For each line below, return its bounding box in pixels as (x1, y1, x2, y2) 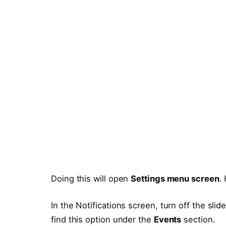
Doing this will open (51, 173, 131, 184)
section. (181, 214, 215, 225)
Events (153, 214, 182, 225)
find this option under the (51, 214, 154, 225)
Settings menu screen (131, 173, 219, 184)
